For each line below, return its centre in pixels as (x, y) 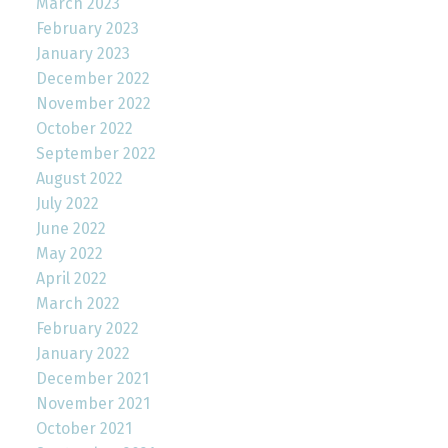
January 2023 (82, 54)
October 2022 (84, 129)
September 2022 (95, 154)
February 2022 (87, 329)
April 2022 (71, 279)
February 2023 (87, 29)
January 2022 (82, 354)
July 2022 (67, 204)
